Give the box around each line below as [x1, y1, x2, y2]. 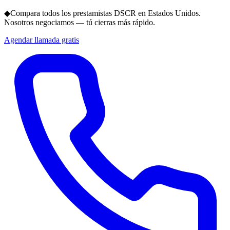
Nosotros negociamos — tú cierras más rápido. [4, 18, 155, 27]
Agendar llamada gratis [4, 35, 79, 44]
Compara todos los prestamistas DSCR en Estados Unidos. [10, 9, 201, 17]
